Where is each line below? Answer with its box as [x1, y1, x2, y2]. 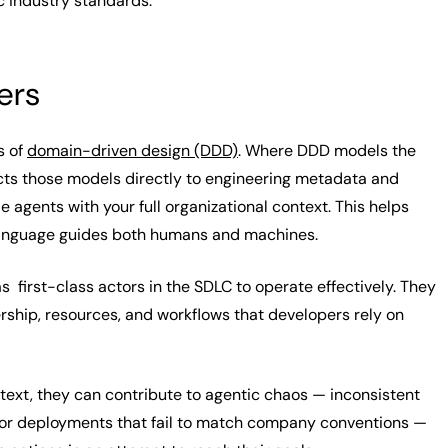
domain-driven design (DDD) [27, 140, 238, 161]
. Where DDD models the [238, 140, 416, 161]
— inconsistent [312, 384, 420, 405]
